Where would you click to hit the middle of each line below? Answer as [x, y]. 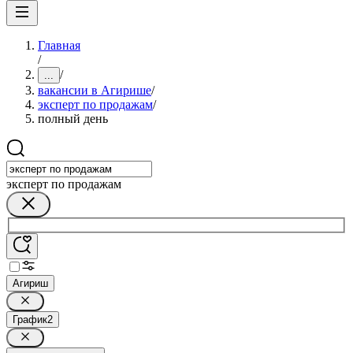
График [30, 319]
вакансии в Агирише [95, 90]
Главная [59, 45]
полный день [73, 119]
